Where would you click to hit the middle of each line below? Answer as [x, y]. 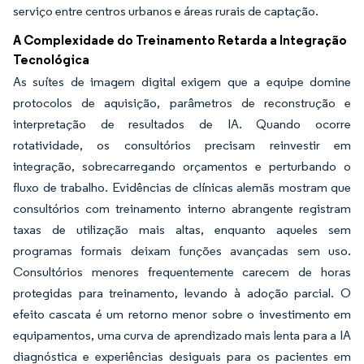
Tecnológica [51, 59]
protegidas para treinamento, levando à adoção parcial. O [182, 293]
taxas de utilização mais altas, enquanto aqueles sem [182, 230]
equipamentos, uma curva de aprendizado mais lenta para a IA [182, 335]
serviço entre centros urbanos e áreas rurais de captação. [166, 11]
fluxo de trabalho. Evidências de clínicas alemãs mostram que [182, 187]
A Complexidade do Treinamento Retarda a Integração [180, 40]
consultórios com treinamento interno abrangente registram [182, 208]
